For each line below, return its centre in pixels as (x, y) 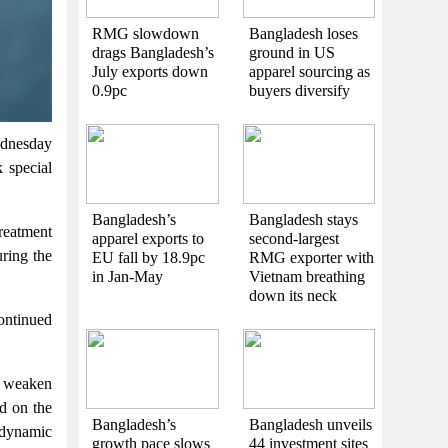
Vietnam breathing (306, 276)
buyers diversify (299, 90)
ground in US (291, 52)
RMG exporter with (311, 257)
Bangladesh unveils (310, 424)
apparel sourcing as (309, 71)
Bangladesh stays (303, 219)
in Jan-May (127, 276)
